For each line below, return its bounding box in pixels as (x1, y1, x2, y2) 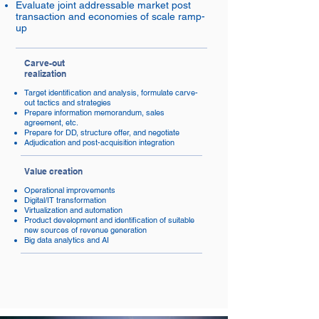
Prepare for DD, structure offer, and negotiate (24, 127, 179, 137)
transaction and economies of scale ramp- (16, 11, 205, 22)
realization (24, 68, 66, 79)
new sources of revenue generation (24, 225, 147, 235)
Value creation (24, 166, 83, 177)
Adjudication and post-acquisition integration (24, 137, 174, 147)
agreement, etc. (24, 117, 78, 127)
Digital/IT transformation (24, 195, 106, 205)
